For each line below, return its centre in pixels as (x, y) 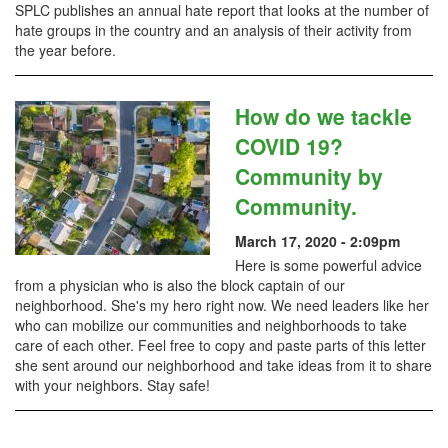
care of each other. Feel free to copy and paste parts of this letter (220, 345)
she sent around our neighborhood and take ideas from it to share (223, 365)
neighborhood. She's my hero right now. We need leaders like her (222, 305)
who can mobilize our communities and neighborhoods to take (211, 325)
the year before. (65, 50)
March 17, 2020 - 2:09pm (317, 241)
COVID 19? (289, 146)
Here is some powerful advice (328, 265)
